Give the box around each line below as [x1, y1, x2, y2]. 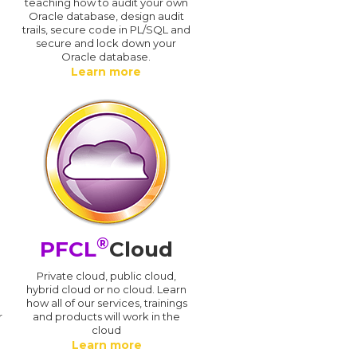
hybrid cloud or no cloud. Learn [26, 282, 187, 296]
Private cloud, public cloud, [37, 269, 177, 282]
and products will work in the [33, 309, 181, 323]
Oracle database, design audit [28, 9, 184, 22]
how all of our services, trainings [25, 296, 187, 309]
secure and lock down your [36, 36, 176, 49]
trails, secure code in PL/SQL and [22, 22, 190, 36]
